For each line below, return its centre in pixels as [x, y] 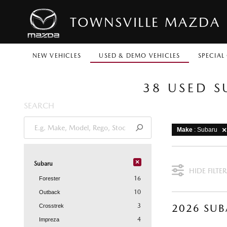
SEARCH [39, 106]
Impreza [49, 219]
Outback [50, 192]
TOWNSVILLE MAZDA [145, 22]
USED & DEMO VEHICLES [140, 56]
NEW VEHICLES [57, 56]
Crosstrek [51, 206]
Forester [50, 178]
